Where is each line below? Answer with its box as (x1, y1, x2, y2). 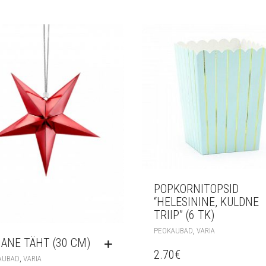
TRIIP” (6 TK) (154, 208, 214, 223)
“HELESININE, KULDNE (154, 195, 259, 210)
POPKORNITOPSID (154, 182, 239, 197)
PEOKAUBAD (154, 226, 193, 236)
